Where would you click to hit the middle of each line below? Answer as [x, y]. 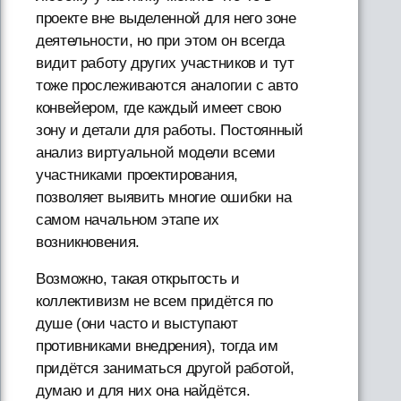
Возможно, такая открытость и [138, 278]
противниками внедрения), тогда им [157, 346]
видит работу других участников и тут [165, 63]
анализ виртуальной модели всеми [156, 152]
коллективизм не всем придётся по [155, 301]
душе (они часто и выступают [137, 323]
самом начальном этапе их [128, 219]
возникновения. [88, 242]
